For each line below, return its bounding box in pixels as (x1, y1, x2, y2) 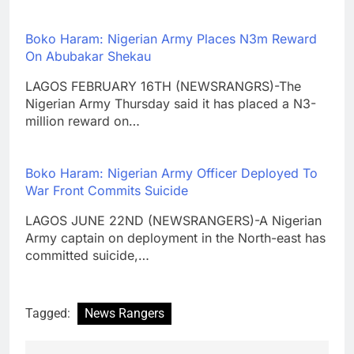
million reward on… (25, 112, 140, 129)
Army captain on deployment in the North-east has (25, 229, 326, 246)
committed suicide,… (25, 247, 149, 263)
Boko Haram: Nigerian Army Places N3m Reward (25, 30, 317, 47)
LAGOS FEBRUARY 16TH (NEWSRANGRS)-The (25, 77, 301, 94)
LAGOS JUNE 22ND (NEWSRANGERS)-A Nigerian (25, 212, 322, 228)
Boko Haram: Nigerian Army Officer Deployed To (25, 164, 318, 181)
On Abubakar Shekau (25, 47, 151, 64)
